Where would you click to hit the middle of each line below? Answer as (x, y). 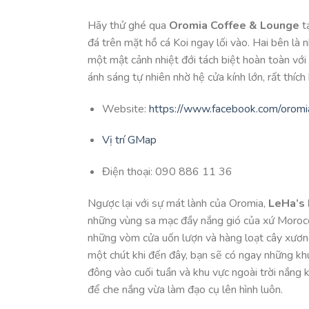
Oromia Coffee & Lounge (234, 25)
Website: (125, 109)
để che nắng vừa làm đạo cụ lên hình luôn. (185, 290)
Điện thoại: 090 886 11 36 (167, 172)
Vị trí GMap (129, 140)
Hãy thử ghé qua (128, 25)
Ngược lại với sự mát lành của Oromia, (178, 204)
